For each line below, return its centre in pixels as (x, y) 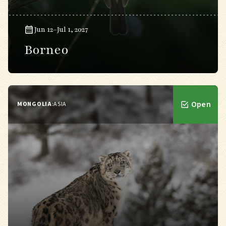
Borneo (46, 50)
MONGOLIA (35, 104)
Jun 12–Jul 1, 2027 (61, 30)
